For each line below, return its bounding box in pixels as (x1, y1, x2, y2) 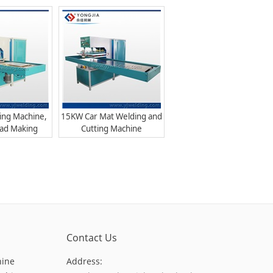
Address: (66, 255, 102, 267)
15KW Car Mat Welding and (61, 110, 162, 122)
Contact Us (66, 231, 117, 244)
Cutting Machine (81, 122, 142, 134)
